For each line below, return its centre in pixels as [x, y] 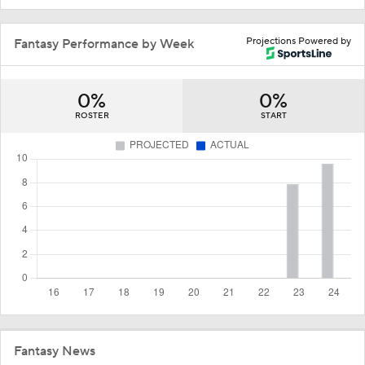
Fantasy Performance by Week [104, 44]
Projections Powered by [299, 41]
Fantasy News [55, 351]
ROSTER [92, 115]
